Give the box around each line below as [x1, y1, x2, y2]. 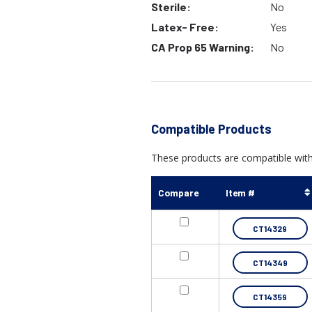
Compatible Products [151, 121, 272, 137]
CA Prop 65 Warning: [151, 40, 254, 54]
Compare [158, 187, 198, 199]
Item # [226, 187, 255, 199]
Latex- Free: [151, 20, 219, 34]
